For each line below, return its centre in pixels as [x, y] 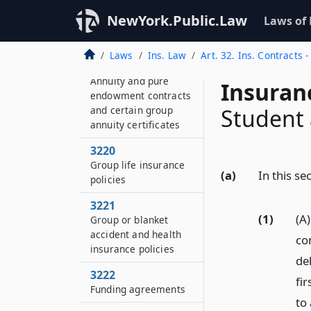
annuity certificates [135, 125]
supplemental [122, 26]
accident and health [136, 234]
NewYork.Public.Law [177, 20]
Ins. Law [167, 55]
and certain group [132, 110]
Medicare [112, 11]
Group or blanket [129, 220]
